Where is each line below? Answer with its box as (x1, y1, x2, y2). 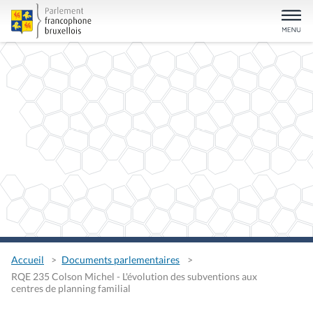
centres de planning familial (11, 282, 131, 295)
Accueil (11, 254, 44, 266)
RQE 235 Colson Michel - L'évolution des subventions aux (11, 270, 257, 283)
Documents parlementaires (61, 254, 180, 266)
